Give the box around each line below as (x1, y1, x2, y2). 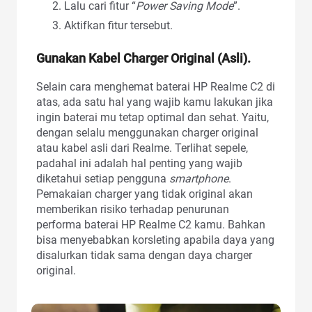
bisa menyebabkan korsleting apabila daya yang (36, 233, 274, 247)
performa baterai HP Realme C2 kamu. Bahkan (36, 217, 265, 231)
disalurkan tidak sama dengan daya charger (36, 248, 252, 262)
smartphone (169, 171, 228, 185)
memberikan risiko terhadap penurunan (36, 202, 229, 216)
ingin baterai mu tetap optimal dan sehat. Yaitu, (36, 110, 269, 124)
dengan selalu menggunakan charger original (36, 125, 258, 139)
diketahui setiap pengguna (36, 171, 169, 185)
